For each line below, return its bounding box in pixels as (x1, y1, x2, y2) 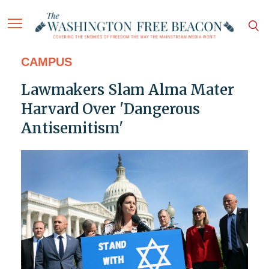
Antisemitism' (20, 119, 123, 138)
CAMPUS (20, 55, 72, 69)
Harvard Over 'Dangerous (20, 100, 200, 119)
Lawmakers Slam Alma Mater (20, 80, 234, 100)
